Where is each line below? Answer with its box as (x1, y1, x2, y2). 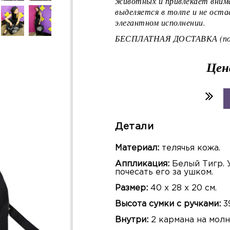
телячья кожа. (162, 144, 220, 152)
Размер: (115, 184, 148, 193)
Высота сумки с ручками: (115, 200, 223, 208)
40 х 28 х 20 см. (148, 184, 217, 193)
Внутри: (115, 216, 151, 224)
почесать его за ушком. (115, 168, 213, 177)
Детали (115, 122, 154, 131)
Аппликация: (115, 160, 169, 168)
